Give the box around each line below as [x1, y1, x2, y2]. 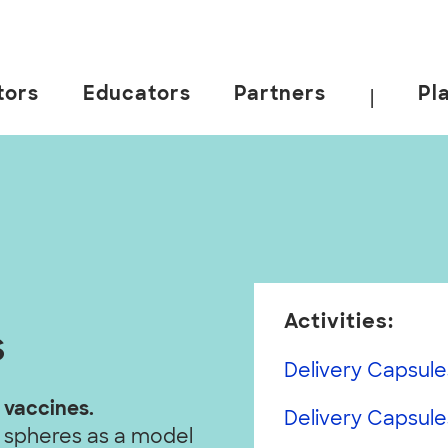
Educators [82, 85, 191, 105]
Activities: [283, 312, 394, 333]
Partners [234, 85, 327, 105]
